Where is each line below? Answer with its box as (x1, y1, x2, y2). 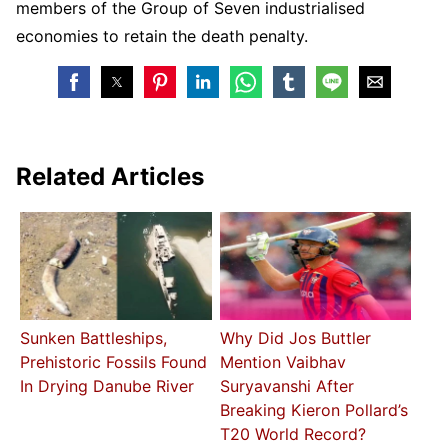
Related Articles (16, 161, 204, 191)
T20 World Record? (219, 424, 366, 445)
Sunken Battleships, (20, 328, 168, 349)
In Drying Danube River (20, 376, 195, 397)
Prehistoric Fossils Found (20, 352, 208, 373)
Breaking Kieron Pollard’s (219, 400, 408, 421)
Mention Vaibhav (219, 352, 346, 373)
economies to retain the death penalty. (16, 25, 308, 46)
